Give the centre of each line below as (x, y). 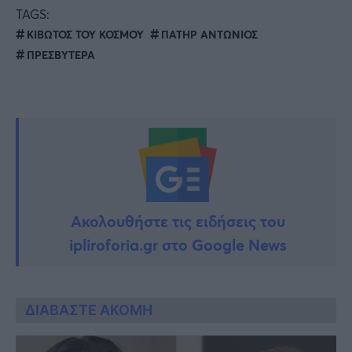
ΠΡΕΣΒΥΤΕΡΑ (61, 54)
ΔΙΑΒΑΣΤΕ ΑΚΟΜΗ (89, 310)
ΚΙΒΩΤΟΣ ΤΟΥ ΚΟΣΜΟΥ (85, 34)
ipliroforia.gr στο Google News (178, 244)
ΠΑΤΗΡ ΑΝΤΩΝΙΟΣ (209, 34)
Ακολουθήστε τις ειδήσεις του (178, 221)
